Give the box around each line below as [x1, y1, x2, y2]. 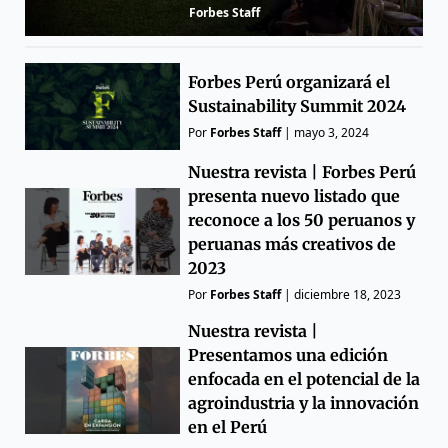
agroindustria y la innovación [188, 392, 420, 413]
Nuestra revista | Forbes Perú [188, 161, 417, 182]
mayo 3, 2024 [294, 124, 370, 142]
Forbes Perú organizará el [188, 72, 391, 93]
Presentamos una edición [188, 344, 389, 365]
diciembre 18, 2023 [294, 285, 402, 303]
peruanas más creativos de [188, 233, 397, 254]
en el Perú [188, 416, 268, 437]
